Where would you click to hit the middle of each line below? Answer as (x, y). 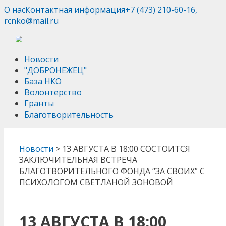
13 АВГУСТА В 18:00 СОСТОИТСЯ (126, 149)
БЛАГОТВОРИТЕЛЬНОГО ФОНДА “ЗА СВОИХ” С (112, 171)
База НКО (43, 81)
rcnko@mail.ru (31, 21)
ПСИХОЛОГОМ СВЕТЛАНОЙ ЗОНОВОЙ (96, 182)
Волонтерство (53, 92)
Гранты (39, 103)
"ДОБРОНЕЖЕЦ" (55, 70)
